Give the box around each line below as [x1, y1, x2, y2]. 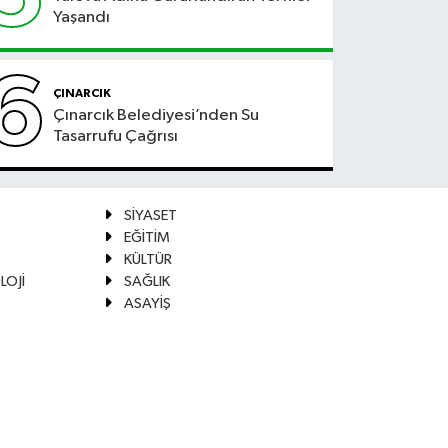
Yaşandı [53, 9, 111, 27]
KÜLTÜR [123, 251, 172, 267]
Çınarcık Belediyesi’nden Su [53, 106, 260, 124]
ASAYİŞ [123, 295, 171, 311]
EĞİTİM [123, 229, 170, 245]
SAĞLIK [123, 273, 170, 289]
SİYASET [123, 207, 177, 223]
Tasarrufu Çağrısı [53, 127, 179, 145]
